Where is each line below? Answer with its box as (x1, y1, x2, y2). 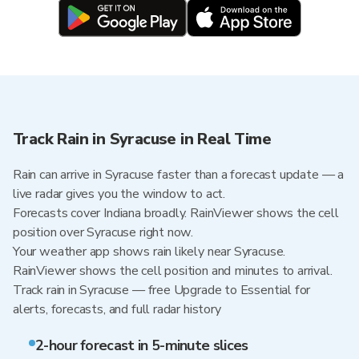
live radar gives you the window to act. (13, 185, 225, 203)
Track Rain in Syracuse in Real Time (13, 128, 271, 150)
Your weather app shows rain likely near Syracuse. (13, 243, 286, 260)
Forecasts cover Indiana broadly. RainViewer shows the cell (13, 204, 339, 222)
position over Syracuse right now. (13, 224, 194, 241)
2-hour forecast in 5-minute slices (35, 336, 248, 355)
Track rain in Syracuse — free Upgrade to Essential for (13, 281, 311, 299)
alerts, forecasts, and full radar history (13, 301, 221, 318)
